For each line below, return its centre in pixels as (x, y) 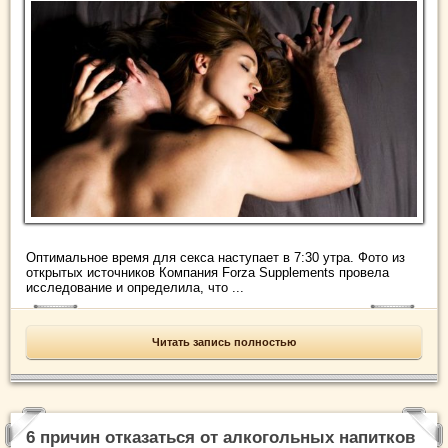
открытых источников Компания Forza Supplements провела (207, 273)
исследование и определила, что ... (135, 288)
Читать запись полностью (224, 342)
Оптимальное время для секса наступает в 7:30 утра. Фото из (215, 258)
